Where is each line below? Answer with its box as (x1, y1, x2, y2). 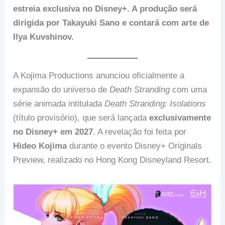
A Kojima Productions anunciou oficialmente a (13, 70, 185, 80)
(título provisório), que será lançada (13, 113, 150, 123)
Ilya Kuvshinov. (13, 32, 74, 42)
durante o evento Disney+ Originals (67, 141, 202, 151)
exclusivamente (149, 113, 211, 123)
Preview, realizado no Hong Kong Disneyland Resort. (13, 155, 212, 165)
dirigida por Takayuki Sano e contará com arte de (13, 18, 209, 28)
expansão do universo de (13, 84, 110, 94)
